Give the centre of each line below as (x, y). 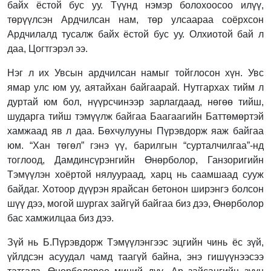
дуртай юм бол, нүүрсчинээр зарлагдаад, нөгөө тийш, (135, 102)
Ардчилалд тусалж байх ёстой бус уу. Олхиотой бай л (135, 34)
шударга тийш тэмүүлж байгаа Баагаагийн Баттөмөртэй (135, 116)
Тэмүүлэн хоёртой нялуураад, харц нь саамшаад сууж (135, 174)
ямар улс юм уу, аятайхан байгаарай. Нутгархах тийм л (135, 87)
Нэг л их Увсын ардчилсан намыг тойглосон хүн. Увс (135, 73)
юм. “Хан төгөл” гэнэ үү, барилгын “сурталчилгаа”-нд (135, 145)
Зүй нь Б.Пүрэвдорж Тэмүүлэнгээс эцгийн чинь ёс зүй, (135, 242)
